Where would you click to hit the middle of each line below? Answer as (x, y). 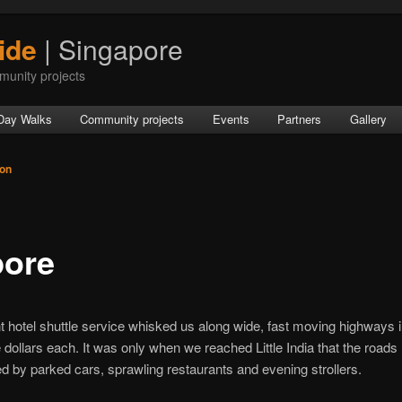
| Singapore (110, 48)
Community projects (132, 118)
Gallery (368, 118)
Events (231, 118)
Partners (300, 118)
